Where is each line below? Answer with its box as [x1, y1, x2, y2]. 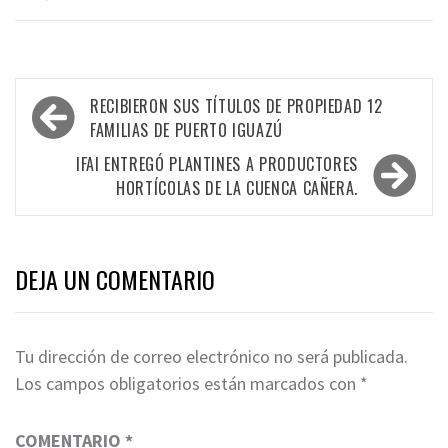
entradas [25, 148, 119, 194]
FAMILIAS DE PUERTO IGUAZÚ [90, 118, 283, 143]
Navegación [25, 82, 149, 128]
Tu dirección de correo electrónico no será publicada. [15, 345, 408, 369]
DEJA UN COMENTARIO [15, 261, 215, 298]
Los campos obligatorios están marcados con [15, 372, 360, 396]
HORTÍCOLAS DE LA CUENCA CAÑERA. [116, 176, 358, 201]
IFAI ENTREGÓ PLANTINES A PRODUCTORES [75, 152, 358, 177]
